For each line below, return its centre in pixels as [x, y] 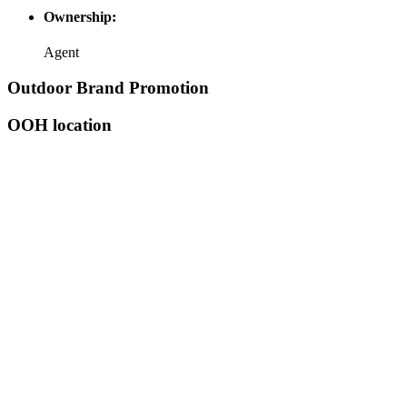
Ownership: [80, 16]
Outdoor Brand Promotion [108, 87]
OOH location [60, 124]
